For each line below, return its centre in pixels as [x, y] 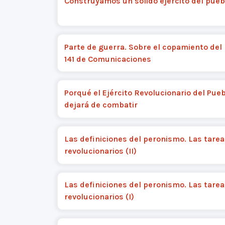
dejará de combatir [101, 105]
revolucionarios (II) [100, 151]
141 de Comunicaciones [107, 59]
